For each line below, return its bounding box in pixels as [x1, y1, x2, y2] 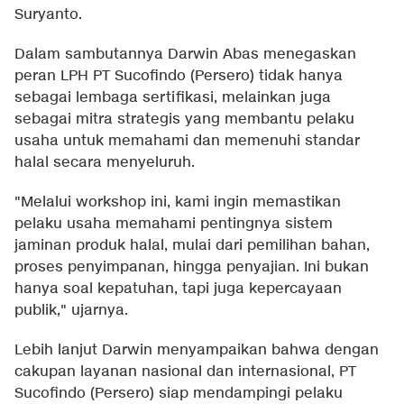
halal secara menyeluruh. [14, 153, 195, 173]
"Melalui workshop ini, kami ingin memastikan [14, 193, 341, 213]
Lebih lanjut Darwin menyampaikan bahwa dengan [14, 341, 379, 361]
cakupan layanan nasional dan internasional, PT [14, 363, 356, 382]
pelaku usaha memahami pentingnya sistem [14, 215, 333, 234]
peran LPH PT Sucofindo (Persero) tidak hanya [14, 67, 343, 87]
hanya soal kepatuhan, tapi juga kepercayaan [14, 280, 342, 299]
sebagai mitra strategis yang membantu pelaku [14, 110, 354, 130]
